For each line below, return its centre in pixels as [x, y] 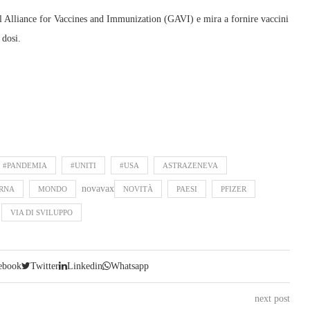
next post [272, 299]
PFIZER [234, 189]
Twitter [45, 266]
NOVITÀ [138, 189]
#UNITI [83, 165]
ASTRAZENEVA [190, 165]
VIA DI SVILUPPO [42, 212]
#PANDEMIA [25, 165]
